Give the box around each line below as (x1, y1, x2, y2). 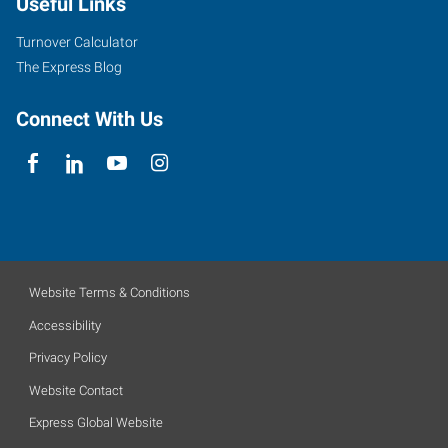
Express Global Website (29, 415, 163, 430)
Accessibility (29, 317, 101, 333)
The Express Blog (16, 58, 122, 75)
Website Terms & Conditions (29, 285, 190, 300)
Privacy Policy (29, 350, 107, 365)
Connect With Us (16, 106, 163, 131)
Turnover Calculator (16, 33, 138, 50)
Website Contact (29, 382, 123, 398)
